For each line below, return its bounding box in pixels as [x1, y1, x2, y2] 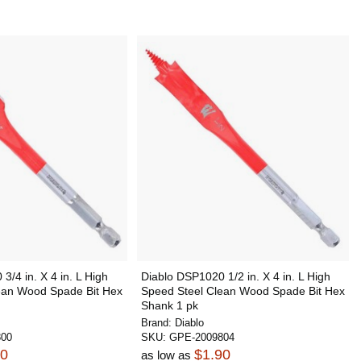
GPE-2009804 [168, 331, 234, 343]
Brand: [140, 317, 175, 329]
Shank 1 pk [140, 299, 198, 312]
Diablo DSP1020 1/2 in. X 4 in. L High [140, 270, 330, 283]
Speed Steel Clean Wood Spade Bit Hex [140, 284, 345, 297]
